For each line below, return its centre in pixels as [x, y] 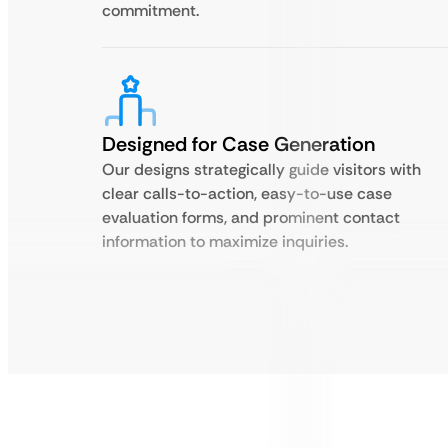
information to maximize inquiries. [225, 241]
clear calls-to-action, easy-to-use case [247, 193]
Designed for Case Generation [238, 144]
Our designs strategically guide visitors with [261, 169]
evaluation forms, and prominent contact [251, 217]
